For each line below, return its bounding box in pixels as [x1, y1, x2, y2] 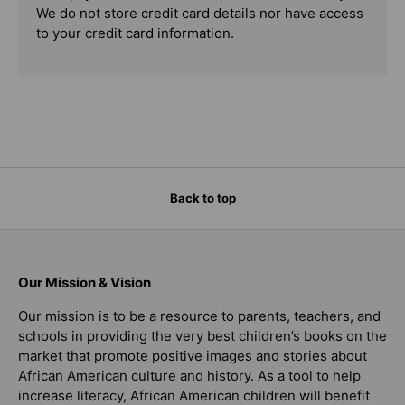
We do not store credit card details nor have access [36, 5, 363, 23]
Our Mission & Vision [18, 274, 151, 292]
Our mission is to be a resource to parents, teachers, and [18, 307, 381, 325]
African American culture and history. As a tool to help [18, 367, 361, 385]
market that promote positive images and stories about [18, 347, 367, 365]
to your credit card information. [36, 24, 234, 42]
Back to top [169, 191, 236, 206]
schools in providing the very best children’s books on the [18, 327, 387, 345]
